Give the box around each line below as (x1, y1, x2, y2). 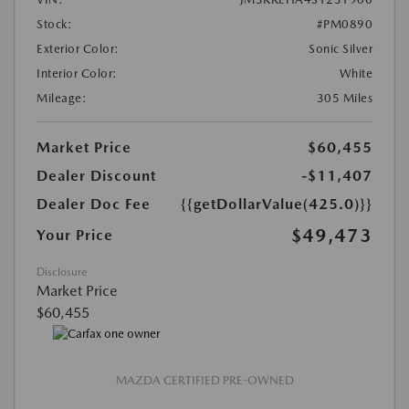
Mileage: (37, 90, 87, 105)
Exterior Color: (37, 41, 120, 56)
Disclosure (37, 265, 87, 278)
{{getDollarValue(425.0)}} (181, 194, 372, 213)
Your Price (37, 225, 113, 244)
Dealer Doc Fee (37, 194, 151, 213)
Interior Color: (37, 66, 118, 80)
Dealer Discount (37, 166, 156, 184)
